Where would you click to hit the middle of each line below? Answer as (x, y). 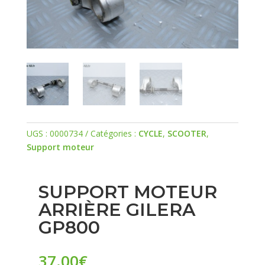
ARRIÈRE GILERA (117, 210)
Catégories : (114, 134)
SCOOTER (187, 134)
